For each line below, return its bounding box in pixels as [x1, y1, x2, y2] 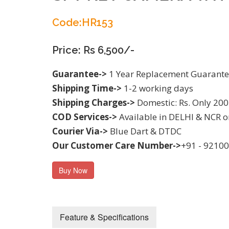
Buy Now [59, 165, 87, 175]
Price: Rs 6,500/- [52, 44, 134, 56]
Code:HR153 [52, 16, 113, 29]
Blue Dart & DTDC [108, 125, 181, 137]
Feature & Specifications [60, 211, 149, 223]
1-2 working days [122, 82, 193, 94]
